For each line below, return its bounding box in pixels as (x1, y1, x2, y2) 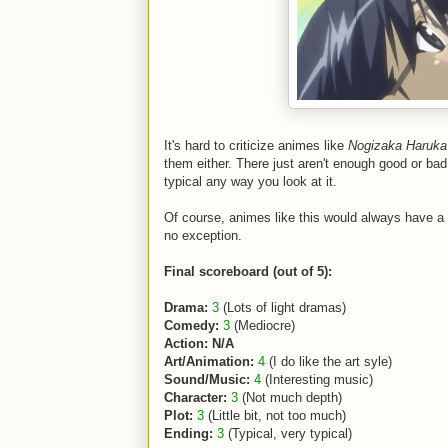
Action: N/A (164, 336, 234, 351)
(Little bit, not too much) (204, 408, 346, 423)
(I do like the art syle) (269, 354, 392, 369)
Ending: (164, 426, 213, 441)
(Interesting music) (261, 372, 373, 387)
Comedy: (164, 318, 219, 333)
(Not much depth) (238, 390, 342, 405)
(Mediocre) (230, 318, 295, 333)
